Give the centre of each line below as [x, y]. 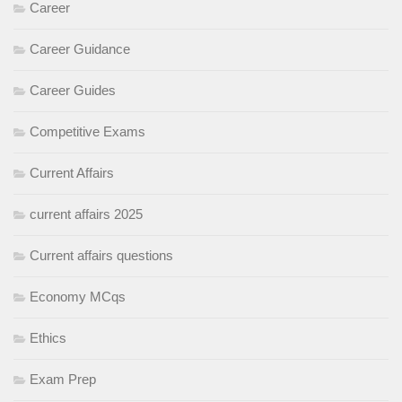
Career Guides [73, 90]
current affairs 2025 [86, 214]
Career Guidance [80, 48]
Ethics [48, 337]
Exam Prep [63, 379]
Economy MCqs [78, 296]
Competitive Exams [87, 131]
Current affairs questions [101, 255]
